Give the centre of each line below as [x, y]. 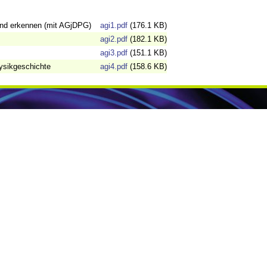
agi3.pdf [114, 53]
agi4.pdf [114, 67]
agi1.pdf [114, 26]
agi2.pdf [114, 39]
